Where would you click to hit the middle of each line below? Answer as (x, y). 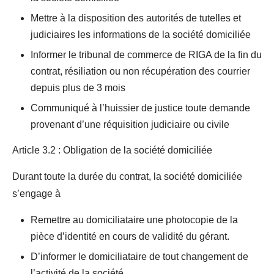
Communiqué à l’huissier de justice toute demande (140, 108)
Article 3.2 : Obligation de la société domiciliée (112, 150)
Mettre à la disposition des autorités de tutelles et (136, 18)
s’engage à (36, 194)
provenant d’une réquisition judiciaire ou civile (130, 124)
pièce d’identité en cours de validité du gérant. (130, 236)
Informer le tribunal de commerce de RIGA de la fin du (146, 55)
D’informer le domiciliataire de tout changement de (139, 257)
